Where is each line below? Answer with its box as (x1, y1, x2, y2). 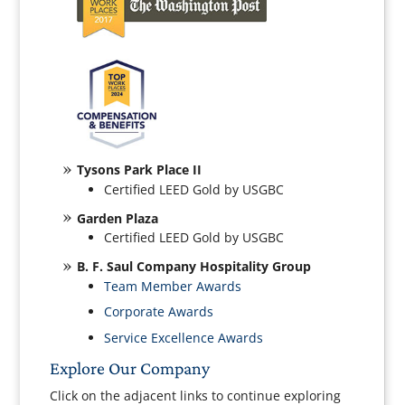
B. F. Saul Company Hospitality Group (77, 258, 312, 276)
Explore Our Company (50, 357, 211, 378)
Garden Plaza (77, 209, 159, 227)
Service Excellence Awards (104, 328, 264, 346)
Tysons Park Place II (77, 161, 202, 179)
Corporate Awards (104, 303, 214, 321)
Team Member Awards (104, 277, 242, 295)
